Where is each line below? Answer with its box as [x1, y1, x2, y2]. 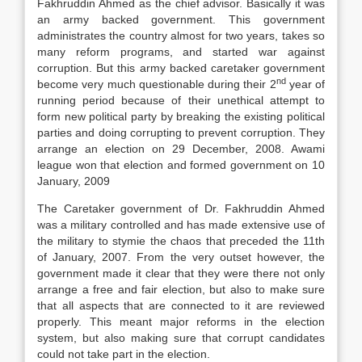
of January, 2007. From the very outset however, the [37, 250, 325, 263]
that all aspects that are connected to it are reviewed [37, 299, 325, 312]
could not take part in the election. [37, 347, 210, 360]
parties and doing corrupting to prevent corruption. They [37, 126, 325, 139]
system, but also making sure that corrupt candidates [37, 331, 325, 344]
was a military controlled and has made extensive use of [37, 218, 325, 231]
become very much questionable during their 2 [37, 78, 276, 90]
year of [285, 78, 325, 90]
